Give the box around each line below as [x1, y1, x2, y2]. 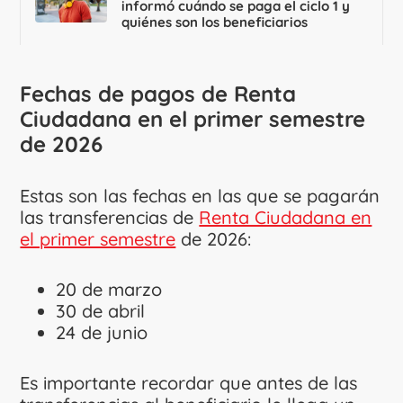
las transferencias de [20, 205, 200, 228]
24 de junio [56, 320, 148, 344]
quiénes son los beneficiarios [121, 13, 309, 31]
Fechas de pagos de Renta [20, 79, 297, 107]
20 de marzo [56, 277, 163, 300]
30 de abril [56, 299, 146, 322]
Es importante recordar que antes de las [20, 371, 358, 394]
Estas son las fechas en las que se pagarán [20, 184, 381, 207]
